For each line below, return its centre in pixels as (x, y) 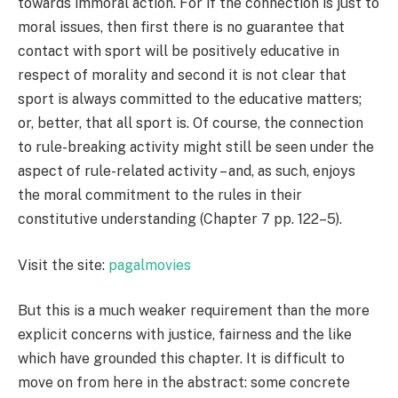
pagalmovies (150, 265)
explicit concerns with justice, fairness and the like (185, 335)
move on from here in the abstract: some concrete (184, 383)
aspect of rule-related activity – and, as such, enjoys (187, 171)
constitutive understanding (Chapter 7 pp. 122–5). (180, 219)
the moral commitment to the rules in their (160, 195)
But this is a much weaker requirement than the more (194, 311)
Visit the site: (63, 265)
